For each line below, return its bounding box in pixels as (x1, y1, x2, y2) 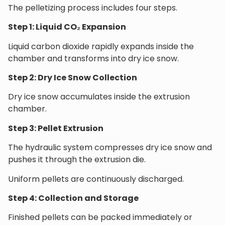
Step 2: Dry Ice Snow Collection (8, 71, 137, 83)
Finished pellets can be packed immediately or (8, 211, 192, 223)
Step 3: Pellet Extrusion (8, 122, 103, 134)
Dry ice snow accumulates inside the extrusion (8, 91, 190, 103)
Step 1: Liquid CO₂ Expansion (8, 21, 126, 33)
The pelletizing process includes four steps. (8, 2, 177, 14)
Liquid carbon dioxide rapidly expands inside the (8, 40, 194, 52)
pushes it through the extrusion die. (8, 154, 146, 166)
